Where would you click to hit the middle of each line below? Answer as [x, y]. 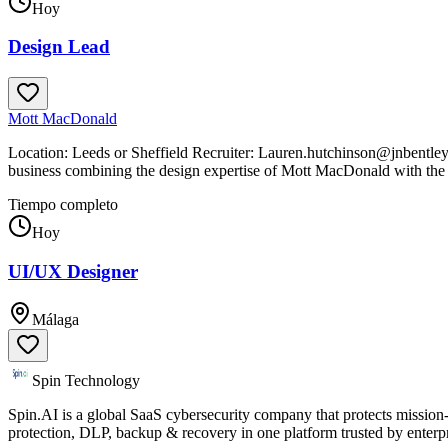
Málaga [55, 320]
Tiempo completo [63, 204]
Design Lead [59, 47]
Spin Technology [86, 381]
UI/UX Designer [73, 271]
